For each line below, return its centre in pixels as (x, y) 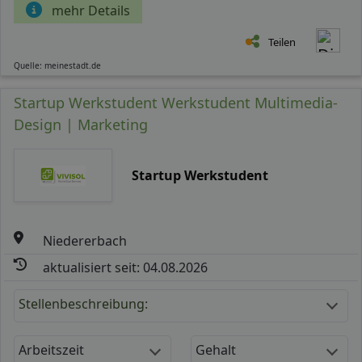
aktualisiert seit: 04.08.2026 (126, 267)
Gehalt (216, 349)
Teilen (282, 42)
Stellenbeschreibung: (83, 303)
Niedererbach (85, 240)
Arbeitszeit (51, 349)
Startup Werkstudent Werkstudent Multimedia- (176, 102)
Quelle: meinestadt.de (57, 65)
